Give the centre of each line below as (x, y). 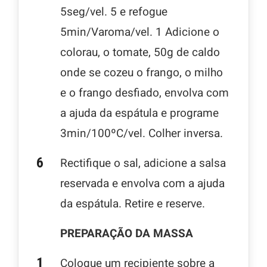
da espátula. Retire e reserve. (133, 204)
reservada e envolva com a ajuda (142, 184)
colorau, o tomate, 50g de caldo (140, 53)
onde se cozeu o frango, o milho (142, 73)
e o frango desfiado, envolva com (145, 93)
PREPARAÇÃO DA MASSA (127, 234)
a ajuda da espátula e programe (139, 114)
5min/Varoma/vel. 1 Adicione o (140, 32)
